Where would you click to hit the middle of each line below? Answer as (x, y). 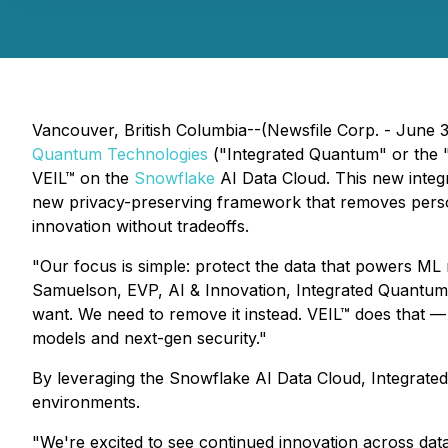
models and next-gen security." (149, 338)
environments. (86, 402)
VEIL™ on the (83, 178)
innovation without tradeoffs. (140, 226)
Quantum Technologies (120, 154)
